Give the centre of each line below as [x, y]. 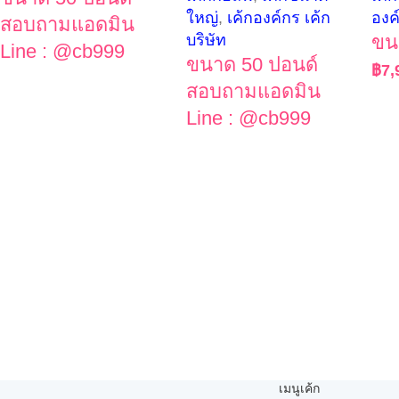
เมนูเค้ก [299, 389]
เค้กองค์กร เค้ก [278, 17]
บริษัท [206, 40]
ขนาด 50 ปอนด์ [252, 64]
